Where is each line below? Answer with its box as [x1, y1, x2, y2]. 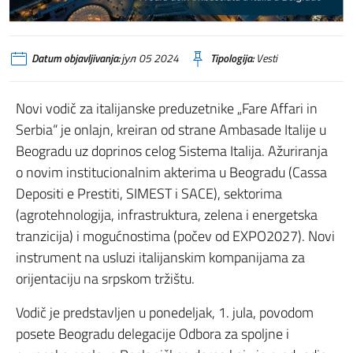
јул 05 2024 [120, 50, 179, 66]
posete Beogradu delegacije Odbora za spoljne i [16, 322, 289, 344]
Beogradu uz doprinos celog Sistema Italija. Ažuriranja [16, 139, 328, 162]
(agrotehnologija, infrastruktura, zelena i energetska [16, 203, 318, 225]
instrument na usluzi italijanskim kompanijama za [16, 246, 305, 268]
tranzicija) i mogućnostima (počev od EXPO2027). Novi [16, 225, 335, 247]
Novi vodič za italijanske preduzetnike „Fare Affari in [16, 97, 318, 119]
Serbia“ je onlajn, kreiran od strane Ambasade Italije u [16, 118, 326, 140]
